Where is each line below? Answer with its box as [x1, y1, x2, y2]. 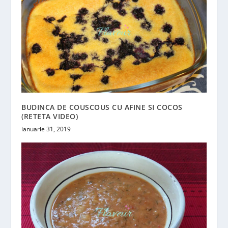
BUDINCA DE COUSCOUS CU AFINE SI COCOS [21, 102, 183, 112]
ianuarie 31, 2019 [21, 124, 71, 133]
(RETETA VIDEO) [21, 111, 78, 121]
